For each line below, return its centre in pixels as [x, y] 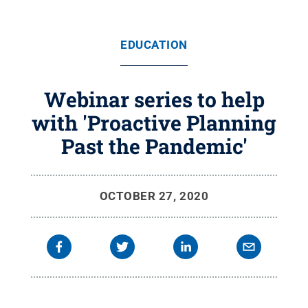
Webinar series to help [154, 99]
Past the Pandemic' [154, 146]
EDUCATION [154, 45]
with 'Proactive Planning [154, 123]
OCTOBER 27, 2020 [154, 196]
